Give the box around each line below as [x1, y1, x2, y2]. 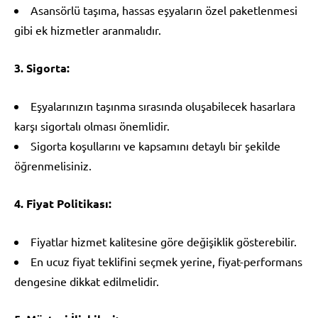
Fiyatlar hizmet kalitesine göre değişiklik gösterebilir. [31, 234, 297, 248]
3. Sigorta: [14, 60, 70, 75]
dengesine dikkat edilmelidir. [14, 273, 159, 288]
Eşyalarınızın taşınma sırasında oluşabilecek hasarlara [31, 98, 295, 113]
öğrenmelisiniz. [14, 158, 92, 172]
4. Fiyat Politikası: [14, 195, 111, 211]
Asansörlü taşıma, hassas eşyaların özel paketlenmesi [31, 2, 297, 17]
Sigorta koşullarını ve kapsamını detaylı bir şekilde [31, 138, 280, 153]
